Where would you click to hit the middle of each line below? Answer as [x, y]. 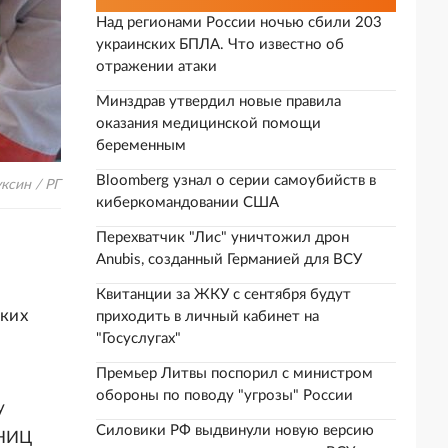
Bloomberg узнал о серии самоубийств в [236, 180]
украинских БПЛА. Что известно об [220, 44]
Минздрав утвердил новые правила [218, 101]
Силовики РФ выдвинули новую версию [235, 430]
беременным [141, 145]
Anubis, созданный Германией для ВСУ [229, 259]
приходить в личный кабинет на [207, 316]
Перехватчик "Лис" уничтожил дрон [222, 237]
